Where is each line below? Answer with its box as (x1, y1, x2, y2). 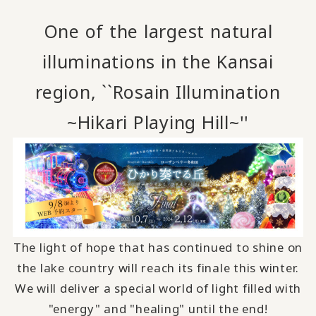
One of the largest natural (43, 18, 273, 43)
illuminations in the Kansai (42, 49, 274, 73)
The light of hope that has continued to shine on (13, 238, 303, 255)
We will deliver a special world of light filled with (14, 279, 302, 296)
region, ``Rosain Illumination (35, 79, 281, 104)
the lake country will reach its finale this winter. (16, 259, 300, 276)
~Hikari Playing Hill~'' (66, 109, 250, 134)
